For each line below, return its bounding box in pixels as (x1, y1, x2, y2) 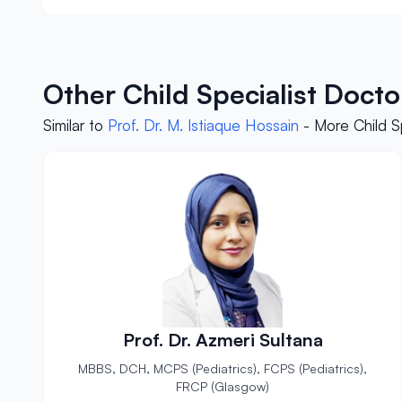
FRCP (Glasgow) (176, 379, 269, 394)
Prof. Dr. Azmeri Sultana (122, 328, 323, 351)
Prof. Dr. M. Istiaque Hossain (108, 116, 299, 135)
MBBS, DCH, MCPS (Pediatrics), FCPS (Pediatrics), (78, 361, 367, 376)
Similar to (43, 116, 108, 135)
